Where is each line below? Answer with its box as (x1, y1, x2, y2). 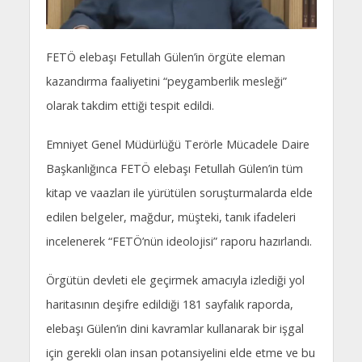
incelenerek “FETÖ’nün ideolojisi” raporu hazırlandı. (45, 234, 312, 250)
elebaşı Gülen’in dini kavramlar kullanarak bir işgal (45, 321, 304, 337)
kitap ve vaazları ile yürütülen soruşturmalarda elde (45, 185, 313, 201)
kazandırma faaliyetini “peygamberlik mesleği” (45, 74, 287, 90)
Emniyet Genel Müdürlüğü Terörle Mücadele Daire (45, 137, 309, 153)
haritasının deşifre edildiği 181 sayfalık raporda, (45, 297, 293, 313)
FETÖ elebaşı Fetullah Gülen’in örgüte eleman (45, 49, 285, 65)
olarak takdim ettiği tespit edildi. (45, 98, 214, 114)
